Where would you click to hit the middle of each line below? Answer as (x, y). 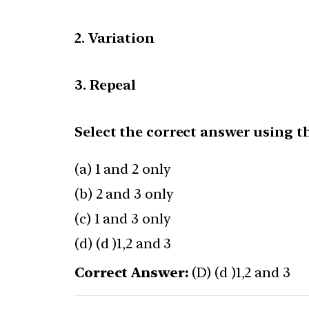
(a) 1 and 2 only (123, 169)
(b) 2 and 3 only (124, 194)
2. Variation (114, 38)
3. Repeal (106, 85)
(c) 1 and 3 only (123, 219)
